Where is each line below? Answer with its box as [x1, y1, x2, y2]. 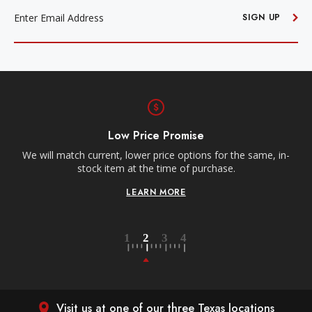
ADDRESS [14, 3, 53, 17]
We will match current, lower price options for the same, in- [17, 148, 285, 162]
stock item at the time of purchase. [71, 161, 230, 175]
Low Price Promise [102, 127, 199, 143]
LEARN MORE [120, 185, 181, 198]
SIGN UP [242, 11, 281, 24]
